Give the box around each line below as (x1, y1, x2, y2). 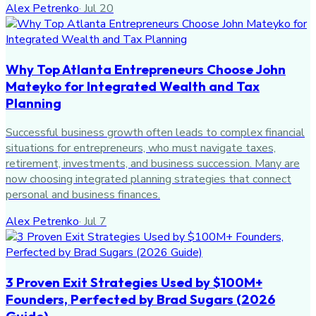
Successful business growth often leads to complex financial (6, 124, 305, 140)
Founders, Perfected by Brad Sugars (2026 (6, 290, 275, 308)
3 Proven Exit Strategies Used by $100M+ (6, 273, 262, 291)
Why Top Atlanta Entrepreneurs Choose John (6, 61, 286, 78)
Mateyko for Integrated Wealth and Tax (6, 78, 260, 95)
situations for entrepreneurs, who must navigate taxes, (6, 140, 276, 156)
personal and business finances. (6, 186, 160, 202)
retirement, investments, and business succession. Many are (6, 155, 300, 171)
